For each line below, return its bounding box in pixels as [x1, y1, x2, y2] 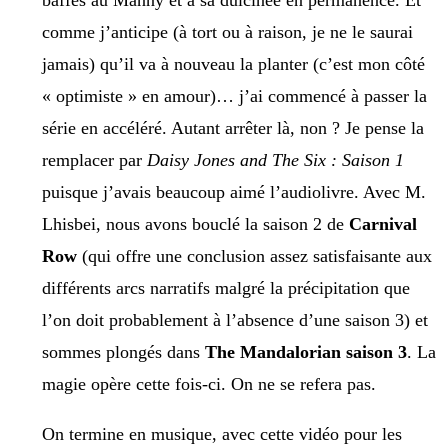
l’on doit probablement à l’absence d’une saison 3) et [42, 310, 428, 331]
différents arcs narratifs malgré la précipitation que [42, 278, 410, 299]
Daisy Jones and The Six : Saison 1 [147, 150, 404, 171]
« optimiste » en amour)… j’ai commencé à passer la [42, 86, 427, 107]
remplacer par [42, 150, 147, 171]
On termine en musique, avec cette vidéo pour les [42, 424, 402, 445]
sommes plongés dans [42, 342, 205, 363]
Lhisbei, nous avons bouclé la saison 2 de [42, 214, 349, 235]
